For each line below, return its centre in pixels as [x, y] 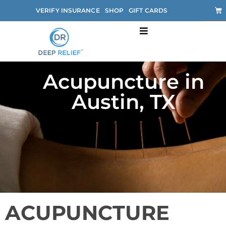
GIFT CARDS [148, 10]
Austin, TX [123, 102]
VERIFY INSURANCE [68, 10]
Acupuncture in [123, 82]
